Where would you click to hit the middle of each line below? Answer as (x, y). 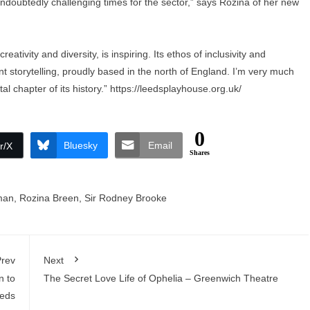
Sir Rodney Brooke (126, 198)
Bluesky (80, 145)
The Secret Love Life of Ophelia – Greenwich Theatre (161, 278)
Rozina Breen (49, 198)
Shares (199, 153)
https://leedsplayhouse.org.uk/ (176, 89)
